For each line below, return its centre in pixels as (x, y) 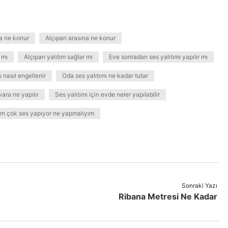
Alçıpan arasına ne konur (80, 38)
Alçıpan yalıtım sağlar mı (58, 57)
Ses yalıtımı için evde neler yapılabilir (107, 94)
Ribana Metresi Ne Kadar (168, 196)
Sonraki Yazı (199, 186)
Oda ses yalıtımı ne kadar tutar (105, 76)
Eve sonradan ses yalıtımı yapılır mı (158, 57)
